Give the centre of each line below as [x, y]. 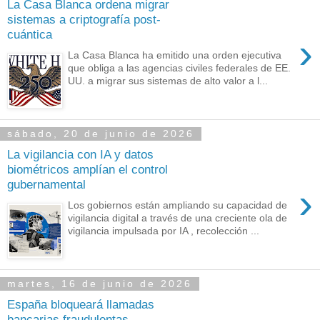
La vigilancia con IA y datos [80, 155]
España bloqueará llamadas [81, 305]
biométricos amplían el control [87, 170]
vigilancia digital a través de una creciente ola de [178, 217]
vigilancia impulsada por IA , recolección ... [164, 230]
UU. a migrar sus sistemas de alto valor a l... [168, 80]
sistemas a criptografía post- [84, 20]
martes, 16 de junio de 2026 [100, 284]
